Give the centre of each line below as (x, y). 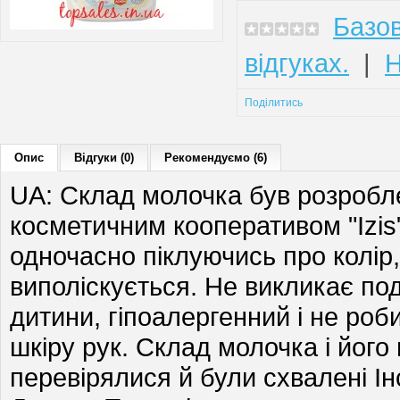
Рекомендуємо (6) (216, 158)
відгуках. (297, 63)
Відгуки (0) (104, 158)
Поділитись (274, 103)
